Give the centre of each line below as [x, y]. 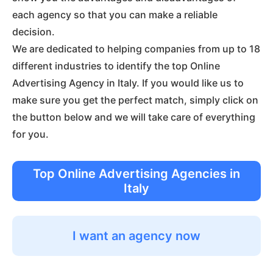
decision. [34, 32]
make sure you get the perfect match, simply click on [135, 100]
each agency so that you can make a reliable [115, 15]
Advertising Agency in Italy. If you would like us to [128, 83]
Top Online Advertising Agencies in [136, 174]
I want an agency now [136, 236]
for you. [30, 134]
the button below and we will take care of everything [134, 117]
